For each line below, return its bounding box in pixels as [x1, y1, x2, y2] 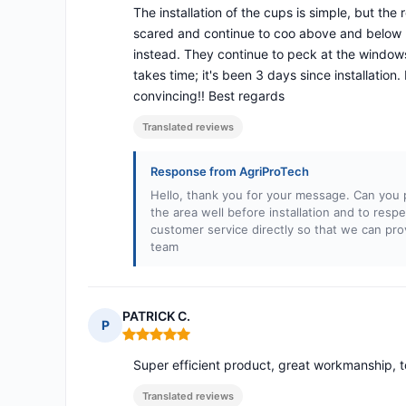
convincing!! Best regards [133, 88, 285, 104]
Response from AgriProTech [150, 164, 309, 179]
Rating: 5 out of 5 [121, 333, 230, 351]
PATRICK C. [122, 308, 190, 324]
